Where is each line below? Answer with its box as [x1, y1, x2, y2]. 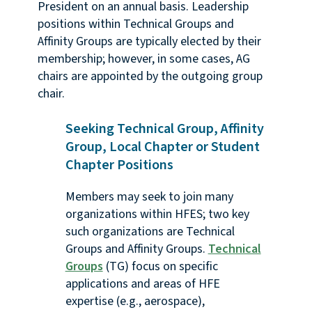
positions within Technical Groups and [37, 15, 234, 33]
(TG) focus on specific [102, 258, 218, 276]
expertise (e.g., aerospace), [65, 292, 205, 311]
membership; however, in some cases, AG [37, 50, 250, 68]
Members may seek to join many [65, 188, 233, 206]
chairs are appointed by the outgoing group [37, 68, 263, 86]
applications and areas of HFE [65, 275, 220, 293]
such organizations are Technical [65, 223, 235, 241]
